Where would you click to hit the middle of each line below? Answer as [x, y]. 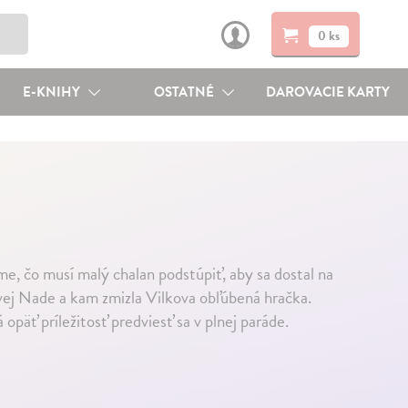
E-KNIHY [52, 92]
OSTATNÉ [186, 92]
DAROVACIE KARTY [328, 92]
